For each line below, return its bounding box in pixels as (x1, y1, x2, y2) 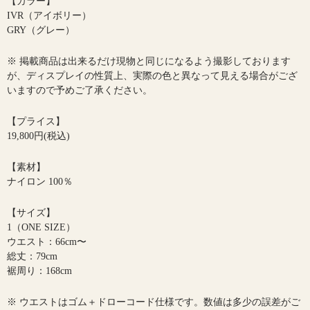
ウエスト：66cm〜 (7, 237, 86, 247)
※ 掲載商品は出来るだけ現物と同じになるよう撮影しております (7, 56, 291, 66)
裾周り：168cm (7, 266, 72, 276)
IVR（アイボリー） (7, 10, 91, 21)
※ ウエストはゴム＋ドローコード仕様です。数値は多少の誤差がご (7, 297, 300, 307)
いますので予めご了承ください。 (7, 85, 152, 95)
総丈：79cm (7, 251, 57, 262)
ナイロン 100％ (7, 176, 73, 187)
